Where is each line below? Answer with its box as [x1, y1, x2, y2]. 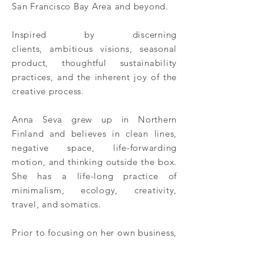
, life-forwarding [91, 142, 177, 153]
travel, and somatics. [12, 199, 104, 210]
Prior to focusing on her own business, [12, 227, 177, 238]
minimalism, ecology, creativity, [12, 184, 177, 196]
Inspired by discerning [12, 29, 177, 40]
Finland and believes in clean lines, [12, 128, 177, 139]
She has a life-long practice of [12, 170, 177, 181]
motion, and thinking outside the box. [12, 156, 177, 167]
